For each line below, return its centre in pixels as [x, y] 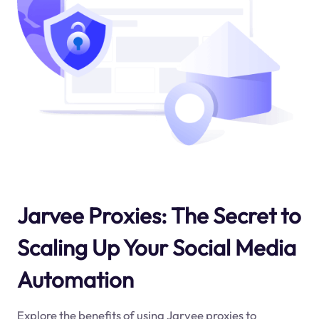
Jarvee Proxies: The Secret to [159, 215]
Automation [75, 279]
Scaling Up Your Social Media [156, 247]
